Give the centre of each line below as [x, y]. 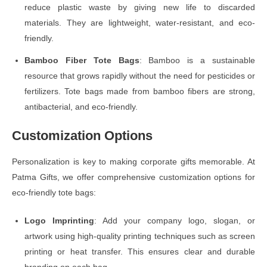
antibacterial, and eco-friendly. [81, 106]
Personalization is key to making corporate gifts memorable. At [133, 161]
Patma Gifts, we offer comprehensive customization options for [133, 177]
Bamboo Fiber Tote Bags [82, 60]
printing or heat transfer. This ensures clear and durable [140, 251]
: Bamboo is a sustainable [197, 60]
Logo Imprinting [59, 220]
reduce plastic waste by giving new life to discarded [140, 7]
